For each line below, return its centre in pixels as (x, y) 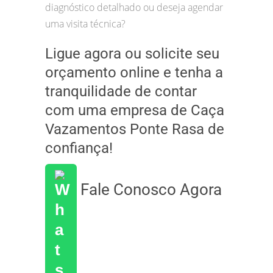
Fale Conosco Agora (149, 189)
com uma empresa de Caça (135, 110)
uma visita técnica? (85, 23)
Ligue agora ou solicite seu (132, 53)
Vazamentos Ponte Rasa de (135, 129)
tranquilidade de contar (121, 91)
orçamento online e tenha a (134, 72)
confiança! (79, 148)
